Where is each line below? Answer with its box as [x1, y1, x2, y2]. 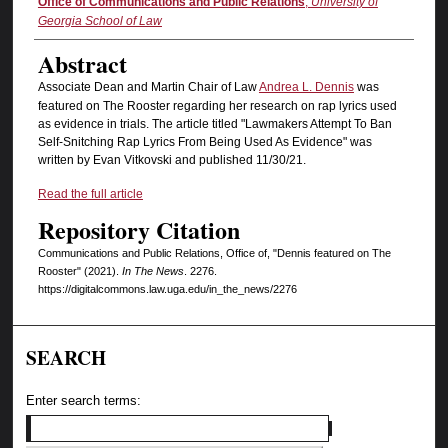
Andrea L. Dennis [258, 80, 354, 95]
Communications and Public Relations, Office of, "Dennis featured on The [37, 247, 391, 259]
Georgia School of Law [37, 14, 162, 29]
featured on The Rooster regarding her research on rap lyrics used [37, 99, 397, 114]
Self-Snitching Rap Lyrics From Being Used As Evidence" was [37, 135, 372, 150]
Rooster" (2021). [37, 265, 122, 277]
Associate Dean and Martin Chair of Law [37, 80, 259, 95]
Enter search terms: [26, 392, 142, 408]
